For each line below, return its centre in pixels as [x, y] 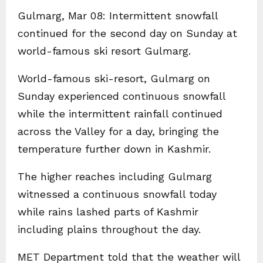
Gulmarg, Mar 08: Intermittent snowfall [118, 16]
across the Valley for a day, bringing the [118, 131]
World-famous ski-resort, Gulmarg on [114, 78]
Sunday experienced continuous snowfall [122, 96]
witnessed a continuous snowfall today [117, 194]
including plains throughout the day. [109, 229]
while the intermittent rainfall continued [120, 114]
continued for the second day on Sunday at [127, 33]
